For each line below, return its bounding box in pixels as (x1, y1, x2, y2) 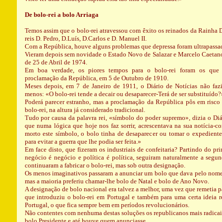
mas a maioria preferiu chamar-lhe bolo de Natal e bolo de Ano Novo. (24, 177, 209, 185)
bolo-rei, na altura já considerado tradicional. (24, 106, 145, 113)
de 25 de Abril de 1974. (24, 58, 87, 66)
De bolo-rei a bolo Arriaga (24, 11, 99, 18)
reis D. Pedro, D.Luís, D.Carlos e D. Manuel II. (24, 35, 147, 42)
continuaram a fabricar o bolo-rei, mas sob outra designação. (24, 162, 185, 169)
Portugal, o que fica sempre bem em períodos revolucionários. (24, 201, 189, 209)
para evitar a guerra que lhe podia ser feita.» (24, 138, 141, 145)
